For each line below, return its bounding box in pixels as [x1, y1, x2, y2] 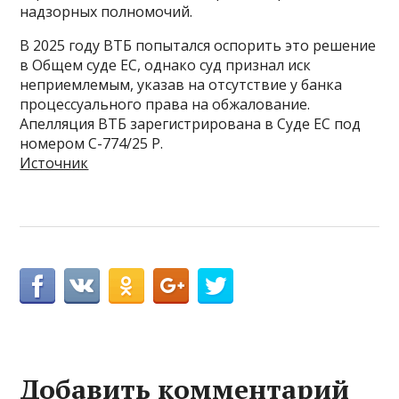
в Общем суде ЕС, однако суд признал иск [20, 54, 312, 75]
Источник [20, 152, 89, 173]
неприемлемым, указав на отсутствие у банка [20, 74, 343, 94]
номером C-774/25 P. [20, 133, 164, 153]
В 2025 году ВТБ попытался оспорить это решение [20, 35, 377, 55]
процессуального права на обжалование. [20, 94, 311, 114]
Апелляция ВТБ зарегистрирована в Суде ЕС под [20, 113, 362, 134]
